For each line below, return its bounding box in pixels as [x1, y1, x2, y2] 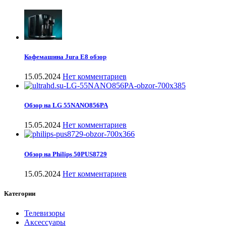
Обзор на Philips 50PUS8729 [24, 150, 107, 158]
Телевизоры [24, 209, 65, 218]
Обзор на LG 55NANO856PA [24, 101, 108, 109]
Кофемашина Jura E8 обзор [24, 52, 106, 61]
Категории [4, 189, 35, 197]
